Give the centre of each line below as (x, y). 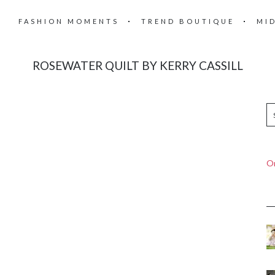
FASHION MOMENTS (69, 21)
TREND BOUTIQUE (188, 21)
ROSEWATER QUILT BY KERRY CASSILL (137, 65)
